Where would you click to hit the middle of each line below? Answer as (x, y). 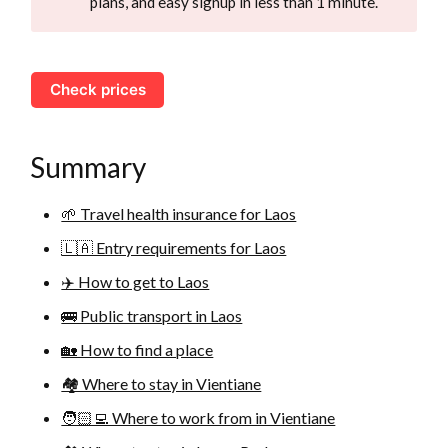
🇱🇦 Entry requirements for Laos (174, 248)
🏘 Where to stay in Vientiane (161, 384)
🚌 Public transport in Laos (152, 316)
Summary (88, 167)
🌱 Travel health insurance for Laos (179, 214)
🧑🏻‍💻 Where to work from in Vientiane (198, 418)
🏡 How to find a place (137, 350)
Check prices (97, 90)
